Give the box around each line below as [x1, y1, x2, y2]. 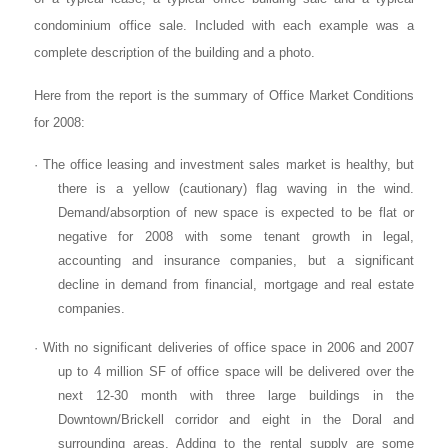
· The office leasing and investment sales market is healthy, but [33, 156, 415, 172]
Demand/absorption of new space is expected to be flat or [57, 204, 415, 220]
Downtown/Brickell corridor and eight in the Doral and [57, 412, 415, 428]
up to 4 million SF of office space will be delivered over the [57, 364, 415, 380]
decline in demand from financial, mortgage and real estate [57, 276, 415, 292]
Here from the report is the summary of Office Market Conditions [33, 87, 415, 103]
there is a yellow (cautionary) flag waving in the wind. [57, 180, 415, 196]
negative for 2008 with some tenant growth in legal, [57, 228, 415, 244]
